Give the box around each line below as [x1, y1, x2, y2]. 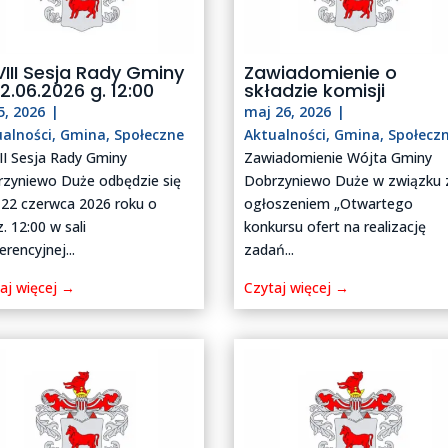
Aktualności [244, 124, 327, 144]
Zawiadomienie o [244, 59, 398, 85]
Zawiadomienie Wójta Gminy [244, 147, 433, 167]
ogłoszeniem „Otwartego [244, 193, 414, 213]
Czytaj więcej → [244, 277, 350, 297]
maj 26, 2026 [244, 101, 332, 121]
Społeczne [114, 124, 185, 144]
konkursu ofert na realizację [244, 216, 427, 236]
